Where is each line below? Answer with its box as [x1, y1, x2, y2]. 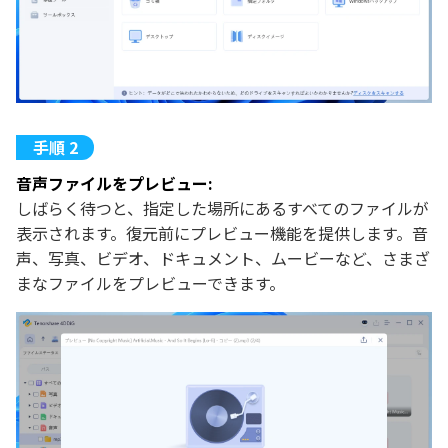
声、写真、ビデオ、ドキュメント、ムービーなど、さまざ [16, 245, 430, 270]
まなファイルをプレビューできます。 [16, 270, 285, 295]
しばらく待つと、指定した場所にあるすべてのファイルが [16, 195, 429, 220]
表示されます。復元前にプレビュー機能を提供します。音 [16, 220, 428, 245]
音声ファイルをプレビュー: [16, 170, 213, 195]
